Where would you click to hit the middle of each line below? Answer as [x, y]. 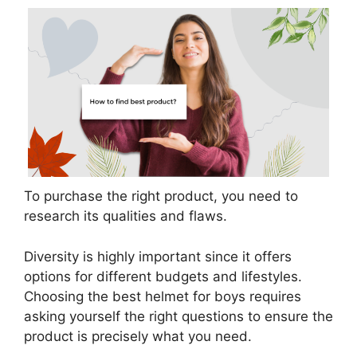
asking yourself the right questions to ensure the [178, 316]
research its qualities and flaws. [126, 216]
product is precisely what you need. [138, 336]
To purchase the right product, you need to [161, 196]
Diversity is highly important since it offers [158, 256]
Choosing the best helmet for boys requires [163, 296]
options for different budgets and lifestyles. [163, 276]
